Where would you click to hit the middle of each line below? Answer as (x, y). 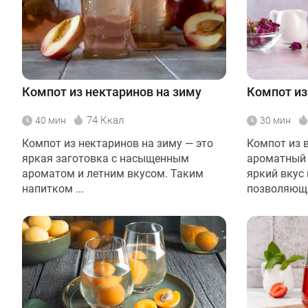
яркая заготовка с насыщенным (106, 158)
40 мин (51, 120)
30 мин (275, 120)
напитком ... (53, 188)
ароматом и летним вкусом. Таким (113, 173)
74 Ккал (105, 120)
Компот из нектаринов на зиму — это (118, 143)
